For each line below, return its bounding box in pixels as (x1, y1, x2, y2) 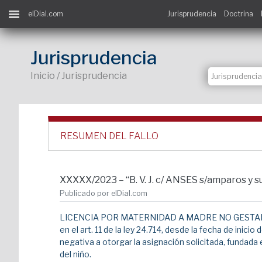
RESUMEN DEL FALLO (60, 130, 158, 142)
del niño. (60, 249, 91, 259)
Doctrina (223, 9, 253, 18)
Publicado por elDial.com (60, 189, 147, 198)
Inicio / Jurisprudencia (30, 70, 127, 81)
